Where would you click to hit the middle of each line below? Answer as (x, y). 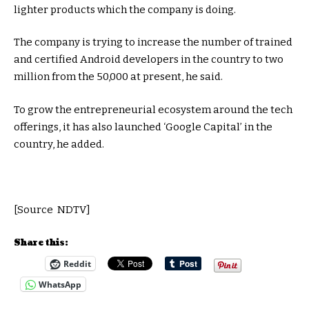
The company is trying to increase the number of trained (153, 42)
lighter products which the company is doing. (125, 9)
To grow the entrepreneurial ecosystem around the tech (153, 109)
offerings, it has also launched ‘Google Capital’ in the (143, 127)
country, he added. (59, 144)
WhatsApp (60, 284)
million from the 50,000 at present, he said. (118, 77)
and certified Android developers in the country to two (149, 59)
